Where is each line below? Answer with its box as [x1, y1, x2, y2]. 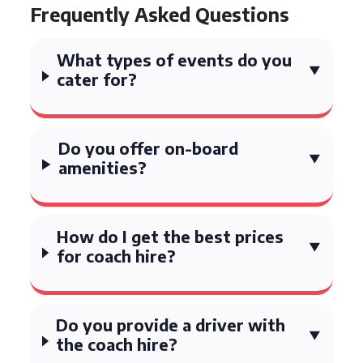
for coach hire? [56, 246, 176, 266]
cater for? [57, 69, 138, 89]
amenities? [58, 157, 147, 177]
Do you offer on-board [58, 138, 239, 158]
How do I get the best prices [56, 226, 284, 246]
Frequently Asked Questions [30, 2, 289, 26]
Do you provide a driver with [56, 314, 286, 335]
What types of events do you [57, 49, 293, 70]
